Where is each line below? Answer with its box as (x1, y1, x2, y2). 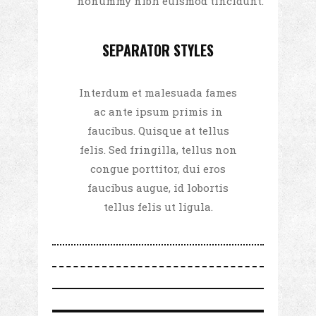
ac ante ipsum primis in (93, 104, 223, 119)
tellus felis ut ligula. (103, 200, 213, 214)
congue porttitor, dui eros (90, 162, 226, 176)
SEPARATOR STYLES (102, 39, 214, 61)
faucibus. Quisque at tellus (87, 123, 229, 138)
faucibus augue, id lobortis (87, 181, 229, 195)
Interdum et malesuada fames (79, 85, 237, 100)
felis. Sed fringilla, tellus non (79, 142, 237, 157)
